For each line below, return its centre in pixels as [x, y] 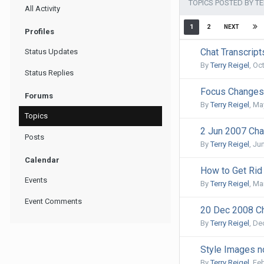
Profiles [39, 32]
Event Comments [53, 201]
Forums [39, 96]
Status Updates [51, 52]
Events [36, 180]
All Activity [42, 9]
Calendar [42, 160]
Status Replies [49, 73]
